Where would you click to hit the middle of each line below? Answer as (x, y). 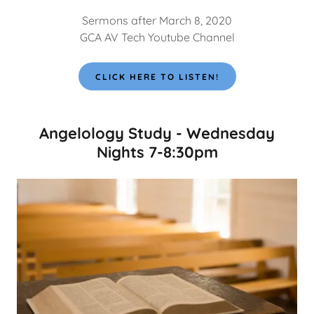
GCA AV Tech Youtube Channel (157, 37)
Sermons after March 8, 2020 (157, 21)
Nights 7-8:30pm (157, 152)
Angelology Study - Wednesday (157, 134)
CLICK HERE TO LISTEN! (157, 76)
